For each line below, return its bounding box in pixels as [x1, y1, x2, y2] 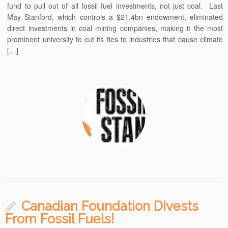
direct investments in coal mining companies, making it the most [7, 23, 223, 34]
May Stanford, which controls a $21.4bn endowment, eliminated [7, 12, 223, 22]
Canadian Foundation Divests [21, 198, 198, 214]
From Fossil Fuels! [5, 211, 114, 227]
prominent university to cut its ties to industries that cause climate [7, 34, 223, 45]
